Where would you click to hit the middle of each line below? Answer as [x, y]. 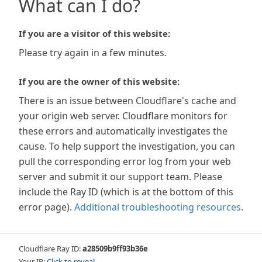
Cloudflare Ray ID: [51, 249]
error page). [45, 207]
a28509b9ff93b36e [115, 249]
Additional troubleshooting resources [158, 207]
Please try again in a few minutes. [93, 53]
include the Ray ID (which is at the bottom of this [126, 192]
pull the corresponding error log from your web [125, 161]
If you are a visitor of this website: [94, 33]
